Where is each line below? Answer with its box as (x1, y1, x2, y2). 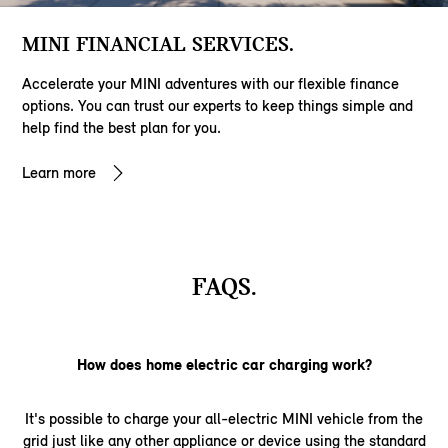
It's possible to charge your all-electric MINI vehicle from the (25, 408, 423, 428)
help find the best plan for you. (22, 117, 222, 137)
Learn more (22, 162, 97, 182)
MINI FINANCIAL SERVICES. (22, 31, 295, 57)
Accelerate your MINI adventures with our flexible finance (22, 73, 400, 93)
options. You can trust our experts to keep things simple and (22, 95, 414, 115)
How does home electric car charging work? (76, 354, 372, 374)
